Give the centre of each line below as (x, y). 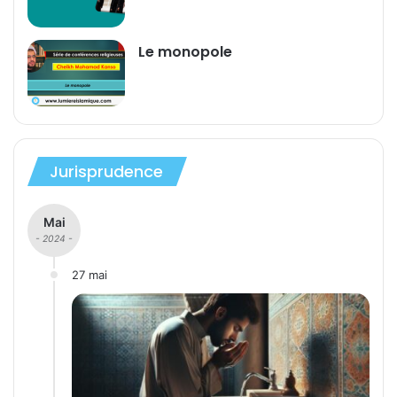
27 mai (90, 275)
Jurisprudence (106, 172)
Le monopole (186, 52)
